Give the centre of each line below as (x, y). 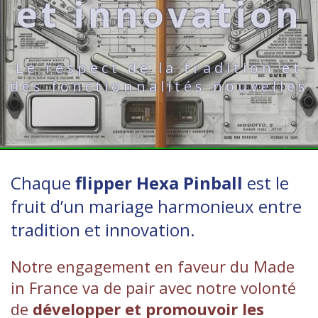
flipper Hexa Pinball (159, 183)
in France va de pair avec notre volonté (153, 287)
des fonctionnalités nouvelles (159, 86)
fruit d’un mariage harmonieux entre (156, 206)
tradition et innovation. (103, 230)
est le (266, 183)
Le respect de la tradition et (159, 68)
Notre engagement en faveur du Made (153, 266)
